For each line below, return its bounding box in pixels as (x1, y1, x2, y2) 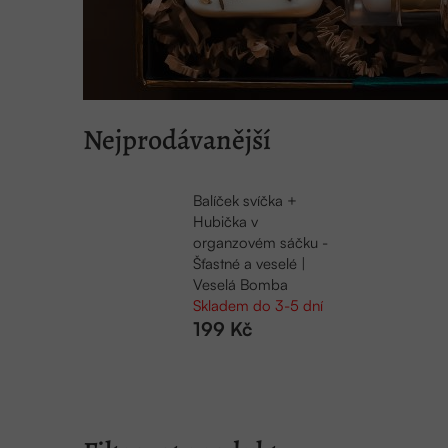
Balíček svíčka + (193, 191, 297, 211)
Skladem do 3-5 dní (193, 296, 323, 316)
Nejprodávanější (83, 121, 271, 159)
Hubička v (193, 212, 258, 232)
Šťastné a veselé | (193, 254, 306, 274)
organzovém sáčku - (193, 233, 328, 253)
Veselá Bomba (193, 275, 288, 295)
